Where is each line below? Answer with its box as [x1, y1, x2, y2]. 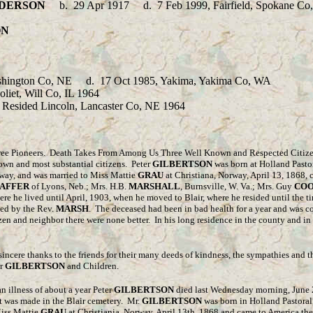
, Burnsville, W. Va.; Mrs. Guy [180, 181, 294, 191]
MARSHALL [129, 181, 180, 191]
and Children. [65, 261, 119, 271]
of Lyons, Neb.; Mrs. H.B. [29, 181, 129, 191]
